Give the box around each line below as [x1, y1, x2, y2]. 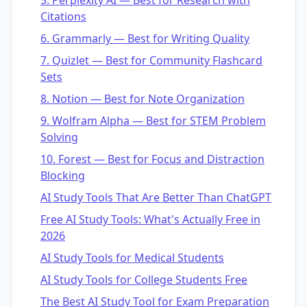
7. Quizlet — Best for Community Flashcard [40, 52, 262, 68]
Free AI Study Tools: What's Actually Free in [40, 211, 260, 227]
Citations [40, 8, 86, 24]
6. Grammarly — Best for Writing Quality [40, 30, 249, 46]
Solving [40, 129, 78, 145]
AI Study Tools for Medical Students [40, 249, 224, 265]
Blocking [40, 167, 85, 183]
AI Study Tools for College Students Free [40, 271, 247, 287]
